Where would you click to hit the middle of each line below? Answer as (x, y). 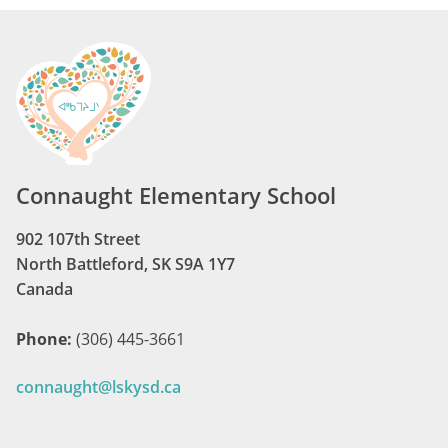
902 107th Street (78, 238)
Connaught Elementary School (176, 195)
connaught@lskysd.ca (98, 386)
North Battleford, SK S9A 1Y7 (125, 263)
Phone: (46, 338)
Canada (44, 288)
